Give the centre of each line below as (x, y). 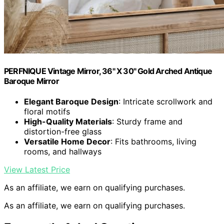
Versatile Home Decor (67, 142)
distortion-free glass (63, 132)
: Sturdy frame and (147, 122)
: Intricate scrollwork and (165, 102)
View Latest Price (37, 170)
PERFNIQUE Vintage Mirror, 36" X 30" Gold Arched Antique (108, 71)
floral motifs (47, 112)
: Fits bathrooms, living (153, 142)
